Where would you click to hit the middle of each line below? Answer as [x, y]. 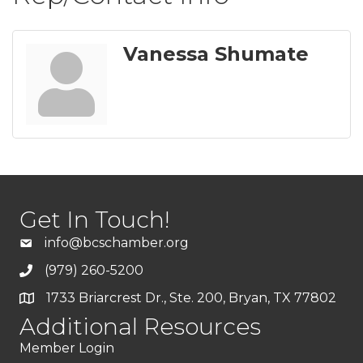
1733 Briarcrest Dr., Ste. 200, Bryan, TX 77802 [191, 298]
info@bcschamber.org [117, 243]
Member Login [67, 348]
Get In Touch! [95, 220]
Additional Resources [140, 327]
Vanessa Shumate [216, 54]
